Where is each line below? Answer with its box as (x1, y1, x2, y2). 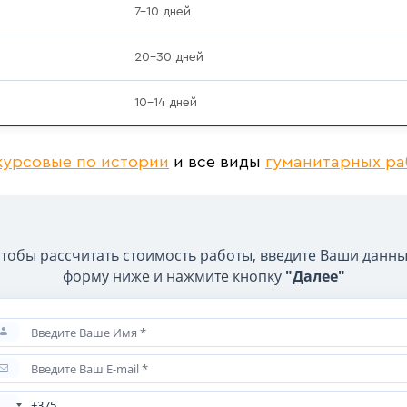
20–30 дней (134, 51, 203, 65)
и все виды (169, 154, 265, 171)
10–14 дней (134, 96, 197, 110)
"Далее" (284, 266, 345, 287)
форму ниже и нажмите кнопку (62, 266, 285, 287)
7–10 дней (134, 5, 191, 19)
